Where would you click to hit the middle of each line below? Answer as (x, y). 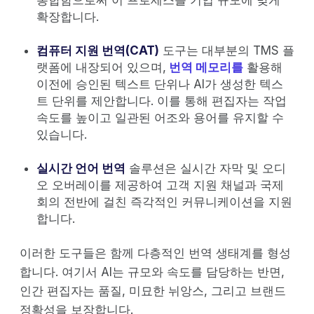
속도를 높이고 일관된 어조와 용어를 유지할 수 (160, 117)
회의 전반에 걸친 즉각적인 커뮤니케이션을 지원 (164, 202)
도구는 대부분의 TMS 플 (227, 50)
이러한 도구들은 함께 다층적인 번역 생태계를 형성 (155, 253)
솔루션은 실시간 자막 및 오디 (206, 168)
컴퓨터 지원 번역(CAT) (98, 50)
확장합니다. (68, 16)
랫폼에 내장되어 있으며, (101, 67)
